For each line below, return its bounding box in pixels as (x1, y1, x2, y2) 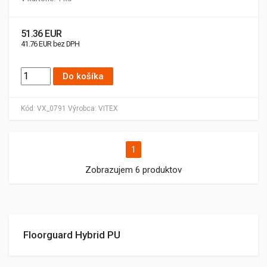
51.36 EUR (21, 28, 62, 39)
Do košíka (63, 71, 104, 82)
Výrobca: (68, 104, 97, 113)
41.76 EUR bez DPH (21, 39, 80, 48)
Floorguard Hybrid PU (23, 229, 120, 241)
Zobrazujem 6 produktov (85, 164, 182, 175)
